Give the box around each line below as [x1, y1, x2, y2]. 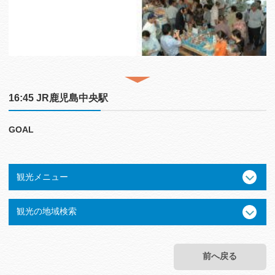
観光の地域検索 [16, 206, 77, 217]
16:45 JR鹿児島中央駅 [9, 92, 108, 104]
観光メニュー [16, 171, 68, 182]
